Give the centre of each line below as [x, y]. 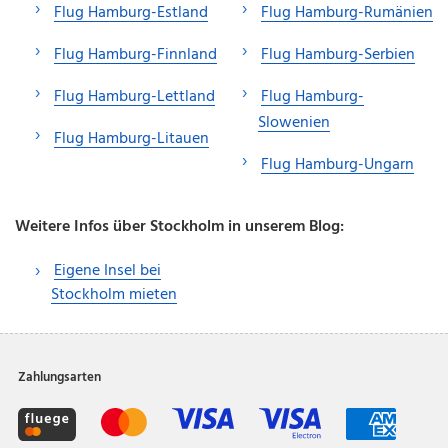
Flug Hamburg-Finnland [135, 54]
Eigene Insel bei [107, 270]
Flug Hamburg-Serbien [338, 54]
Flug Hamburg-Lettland [134, 96]
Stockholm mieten [114, 294]
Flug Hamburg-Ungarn [337, 164]
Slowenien [294, 122]
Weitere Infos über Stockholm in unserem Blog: [179, 226]
